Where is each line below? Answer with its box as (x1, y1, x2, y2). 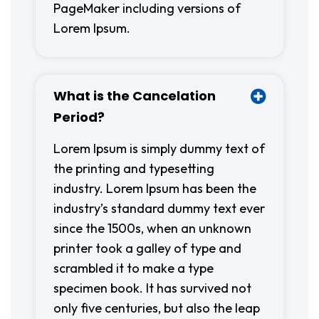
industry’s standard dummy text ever (53, 200, 265, 216)
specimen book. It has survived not (53, 280, 251, 296)
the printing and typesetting (53, 160, 214, 177)
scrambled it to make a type (53, 260, 214, 276)
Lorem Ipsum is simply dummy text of (53, 140, 265, 157)
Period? (53, 108, 105, 126)
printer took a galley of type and (53, 240, 241, 256)
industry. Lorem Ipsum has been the (53, 180, 256, 197)
